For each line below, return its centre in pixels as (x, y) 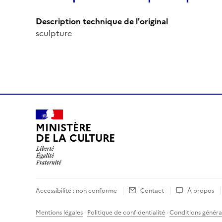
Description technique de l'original (102, 21)
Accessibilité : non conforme (76, 191)
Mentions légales (59, 212)
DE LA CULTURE (76, 138)
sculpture (54, 33)
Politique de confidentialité (126, 212)
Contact (152, 191)
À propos (201, 191)
